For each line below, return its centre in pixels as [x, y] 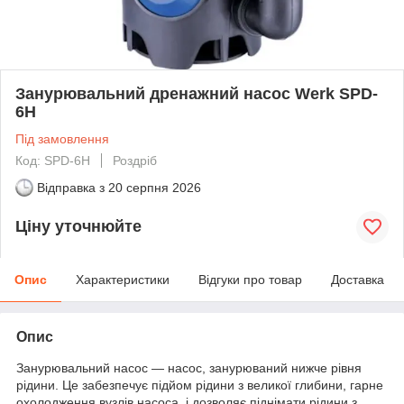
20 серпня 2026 [155, 187]
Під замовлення [62, 138]
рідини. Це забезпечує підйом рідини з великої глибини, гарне [200, 385]
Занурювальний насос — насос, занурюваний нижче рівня [189, 367]
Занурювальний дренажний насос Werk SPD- [197, 93]
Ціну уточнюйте [78, 227]
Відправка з [71, 187]
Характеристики [123, 279]
